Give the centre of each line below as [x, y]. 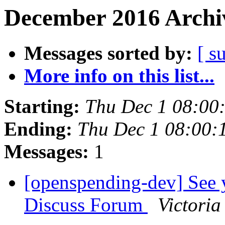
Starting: [42, 106]
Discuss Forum [86, 205]
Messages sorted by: [108, 53]
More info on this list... [119, 76]
